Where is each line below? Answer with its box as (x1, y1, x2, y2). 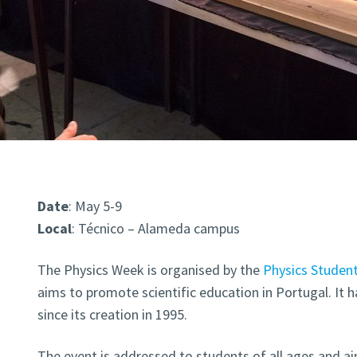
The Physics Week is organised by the (37, 261, 263, 280)
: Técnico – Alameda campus (71, 219, 240, 238)
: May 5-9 (68, 197, 122, 216)
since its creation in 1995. (37, 305, 187, 324)
